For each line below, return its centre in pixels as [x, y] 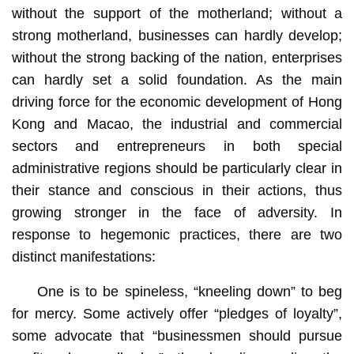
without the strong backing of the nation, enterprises [177, 57]
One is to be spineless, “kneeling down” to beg [190, 291]
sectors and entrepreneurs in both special [177, 146]
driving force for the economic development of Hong [177, 102]
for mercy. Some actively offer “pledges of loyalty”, [177, 313]
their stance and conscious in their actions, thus [177, 190]
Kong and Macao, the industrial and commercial [177, 124]
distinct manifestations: [83, 256]
